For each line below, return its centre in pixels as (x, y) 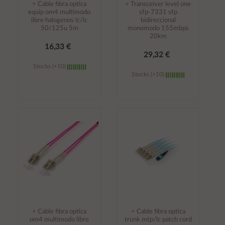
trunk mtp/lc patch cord (158, 219)
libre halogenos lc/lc (60, 21)
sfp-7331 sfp (158, 13)
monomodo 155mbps (158, 29)
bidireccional (158, 21)
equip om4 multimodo (60, 13)
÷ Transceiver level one (158, 5)
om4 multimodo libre (60, 219)
